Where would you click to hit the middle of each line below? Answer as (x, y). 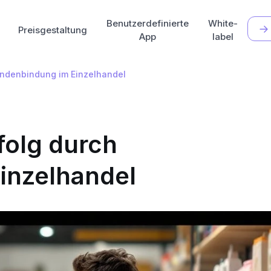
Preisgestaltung (53, 30)
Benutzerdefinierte (148, 23)
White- (223, 23)
